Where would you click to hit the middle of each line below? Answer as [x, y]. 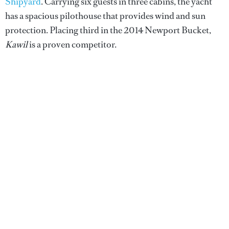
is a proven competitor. [72, 44]
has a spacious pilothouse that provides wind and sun [105, 16]
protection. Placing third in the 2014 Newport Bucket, [108, 30]
